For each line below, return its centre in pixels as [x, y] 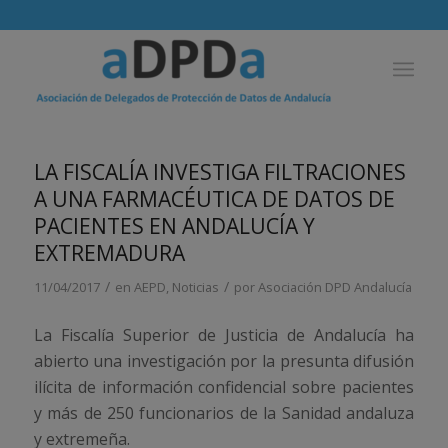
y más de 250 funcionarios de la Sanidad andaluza [224, 412]
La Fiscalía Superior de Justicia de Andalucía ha [224, 334]
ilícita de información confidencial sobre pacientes [224, 386]
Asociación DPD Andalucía [334, 287]
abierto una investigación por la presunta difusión [224, 360]
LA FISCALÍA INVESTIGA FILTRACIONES [219, 172]
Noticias [195, 287]
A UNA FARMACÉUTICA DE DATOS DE [214, 199]
